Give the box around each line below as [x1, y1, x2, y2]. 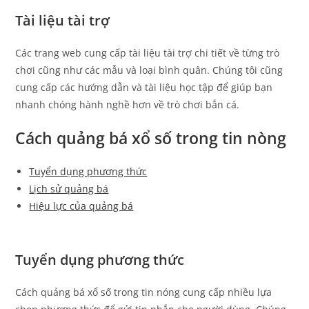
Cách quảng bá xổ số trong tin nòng [15, 127, 287, 150]
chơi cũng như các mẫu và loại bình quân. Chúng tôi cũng [15, 63, 283, 77]
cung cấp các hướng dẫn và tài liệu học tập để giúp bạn [15, 81, 273, 94]
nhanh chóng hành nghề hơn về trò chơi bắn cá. [15, 98, 240, 112]
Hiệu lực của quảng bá [29, 199, 134, 213]
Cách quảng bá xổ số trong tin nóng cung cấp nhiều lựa [15, 286, 272, 299]
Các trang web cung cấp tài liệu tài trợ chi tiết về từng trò [15, 46, 280, 60]
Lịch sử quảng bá [29, 182, 109, 196]
